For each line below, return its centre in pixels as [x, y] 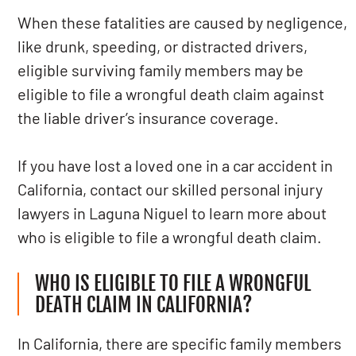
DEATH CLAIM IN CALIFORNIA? [144, 305]
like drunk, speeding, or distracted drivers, [163, 46]
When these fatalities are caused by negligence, [183, 22]
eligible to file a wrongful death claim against [171, 94]
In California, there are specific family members [180, 343]
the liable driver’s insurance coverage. [149, 118]
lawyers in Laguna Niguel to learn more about [172, 213]
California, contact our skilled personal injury [170, 189]
